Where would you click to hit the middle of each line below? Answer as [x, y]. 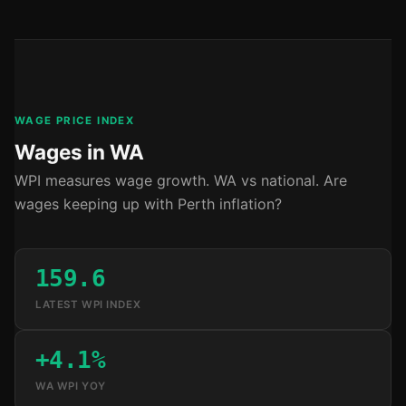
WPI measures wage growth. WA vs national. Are [181, 181]
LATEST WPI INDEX [88, 305]
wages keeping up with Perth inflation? [148, 204]
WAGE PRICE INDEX [75, 121]
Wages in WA [79, 152]
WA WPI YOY [71, 387]
